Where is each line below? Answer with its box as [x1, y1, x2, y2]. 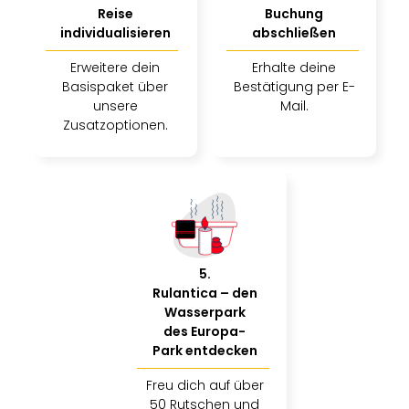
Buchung [265, 5, 323, 23]
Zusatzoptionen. [62, 116, 168, 134]
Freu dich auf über [145, 376, 264, 394]
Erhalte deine [252, 58, 336, 77]
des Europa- [163, 322, 246, 341]
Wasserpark [163, 303, 246, 321]
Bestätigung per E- [233, 78, 355, 96]
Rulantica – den [152, 284, 257, 302]
